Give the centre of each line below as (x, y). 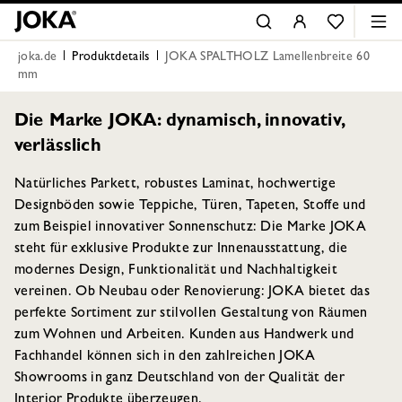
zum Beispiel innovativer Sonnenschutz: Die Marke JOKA (190, 228)
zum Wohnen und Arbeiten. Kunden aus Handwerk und (184, 336)
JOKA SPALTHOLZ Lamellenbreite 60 (267, 57)
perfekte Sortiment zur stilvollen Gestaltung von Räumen (191, 314)
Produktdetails (111, 57)
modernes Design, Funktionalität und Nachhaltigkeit (176, 271)
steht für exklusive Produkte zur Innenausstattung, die (181, 249)
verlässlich (58, 147)
